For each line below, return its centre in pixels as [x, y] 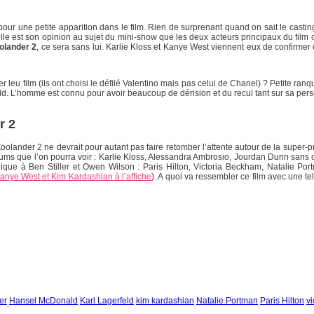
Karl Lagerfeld [107, 300]
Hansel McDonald [43, 300]
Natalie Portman [227, 300]
